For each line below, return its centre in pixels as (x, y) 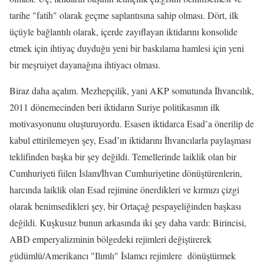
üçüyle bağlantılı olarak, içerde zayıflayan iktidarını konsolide (123, 32)
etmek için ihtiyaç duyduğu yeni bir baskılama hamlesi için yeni (127, 48)
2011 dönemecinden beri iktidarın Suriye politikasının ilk (115, 107)
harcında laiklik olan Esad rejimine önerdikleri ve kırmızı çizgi (124, 189)
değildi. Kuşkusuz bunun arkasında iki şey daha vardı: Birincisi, (128, 222)
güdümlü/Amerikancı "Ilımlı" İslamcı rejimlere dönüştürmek (123, 255)
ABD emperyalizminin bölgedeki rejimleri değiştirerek (110, 239)
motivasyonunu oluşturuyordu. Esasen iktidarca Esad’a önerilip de (132, 123)
